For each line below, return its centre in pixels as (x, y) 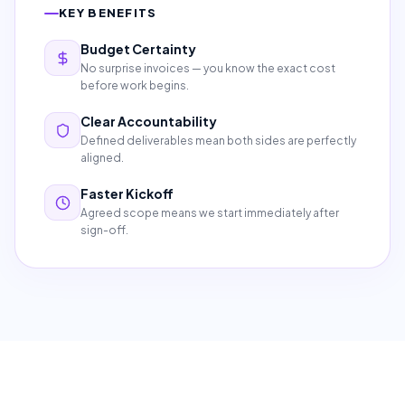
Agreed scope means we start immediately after (210, 213)
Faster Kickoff (127, 193)
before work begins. (135, 85)
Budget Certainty (138, 49)
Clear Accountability (149, 121)
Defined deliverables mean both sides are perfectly (218, 141)
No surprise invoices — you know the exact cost (208, 68)
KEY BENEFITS (108, 13)
